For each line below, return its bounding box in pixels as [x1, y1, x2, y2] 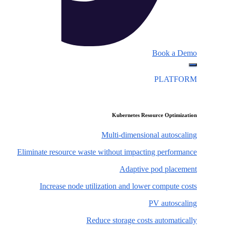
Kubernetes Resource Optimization [112, 112, 197, 119]
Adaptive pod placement [120, 165, 197, 174]
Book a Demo [152, 49, 197, 58]
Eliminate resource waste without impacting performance [17, 148, 197, 157]
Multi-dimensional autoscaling [101, 131, 197, 140]
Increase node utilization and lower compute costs [40, 182, 197, 191]
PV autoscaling [149, 199, 197, 208]
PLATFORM [154, 75, 197, 84]
